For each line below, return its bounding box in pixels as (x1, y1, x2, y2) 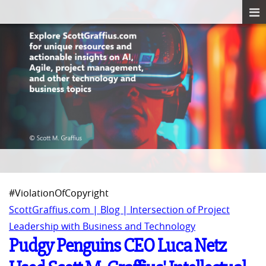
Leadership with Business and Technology (9, 220, 195, 233)
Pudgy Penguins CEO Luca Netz (9, 235, 226, 257)
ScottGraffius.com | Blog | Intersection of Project (9, 203, 230, 217)
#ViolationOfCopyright (9, 186, 109, 200)
